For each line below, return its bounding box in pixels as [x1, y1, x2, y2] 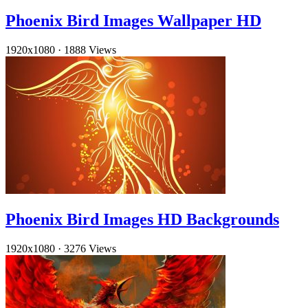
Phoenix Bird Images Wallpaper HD [5, 11, 261, 30]
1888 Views [64, 43, 116, 56]
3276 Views [64, 242, 116, 254]
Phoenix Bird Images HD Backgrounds [5, 210, 279, 228]
